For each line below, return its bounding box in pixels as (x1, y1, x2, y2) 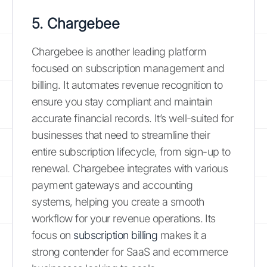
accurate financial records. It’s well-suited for (32, 111, 234, 125)
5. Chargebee (32, 14, 120, 32)
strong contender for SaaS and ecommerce (32, 245, 228, 258)
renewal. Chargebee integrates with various (32, 162, 228, 175)
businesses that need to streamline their (32, 128, 210, 141)
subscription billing (73, 228, 158, 241)
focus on (32, 228, 74, 241)
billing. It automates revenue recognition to (32, 78, 223, 91)
